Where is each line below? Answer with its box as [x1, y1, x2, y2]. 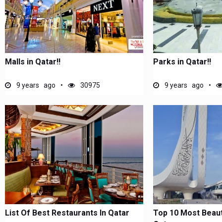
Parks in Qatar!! [153, 57, 211, 66]
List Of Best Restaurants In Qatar [5, 208, 129, 218]
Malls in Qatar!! [5, 57, 60, 66]
